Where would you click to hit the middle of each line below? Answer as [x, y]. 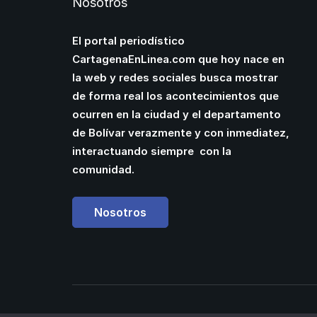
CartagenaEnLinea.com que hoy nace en [178, 59]
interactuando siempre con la [152, 151]
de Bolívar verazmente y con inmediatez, [181, 133]
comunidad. [103, 170]
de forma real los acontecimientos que [175, 96]
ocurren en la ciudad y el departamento [177, 115]
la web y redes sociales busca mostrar [175, 78]
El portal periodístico [128, 41]
